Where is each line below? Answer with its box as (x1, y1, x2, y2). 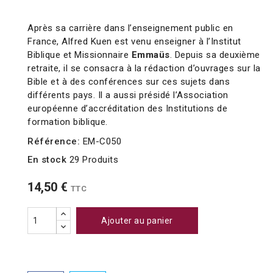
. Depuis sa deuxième (169, 49, 260, 61)
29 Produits (69, 154, 118, 166)
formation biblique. (27, 116, 108, 128)
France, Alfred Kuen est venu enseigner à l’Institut (27, 36, 241, 48)
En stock (27, 154, 66, 166)
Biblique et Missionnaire (27, 49, 132, 61)
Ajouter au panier (101, 216, 173, 226)
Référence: (27, 136, 80, 147)
